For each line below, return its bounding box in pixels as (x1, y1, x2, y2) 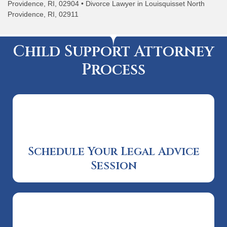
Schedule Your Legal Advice (27, 144, 200, 159)
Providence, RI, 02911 (8, 10, 79, 19)
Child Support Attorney (13, 41, 214, 62)
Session (90, 158, 137, 173)
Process (82, 59, 145, 80)
